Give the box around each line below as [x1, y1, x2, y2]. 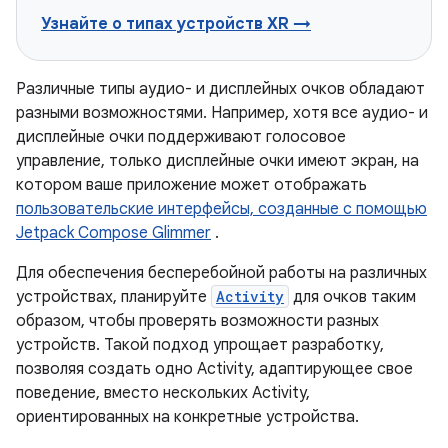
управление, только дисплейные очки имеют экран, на [16, 151, 419, 171]
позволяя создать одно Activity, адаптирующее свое [16, 359, 413, 379]
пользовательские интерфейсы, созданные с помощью [16, 199, 427, 219]
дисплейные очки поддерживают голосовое [16, 127, 346, 147]
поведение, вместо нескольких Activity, [16, 383, 310, 403]
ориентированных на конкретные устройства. [16, 407, 359, 427]
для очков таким [289, 287, 416, 307]
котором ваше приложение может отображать [16, 175, 367, 195]
